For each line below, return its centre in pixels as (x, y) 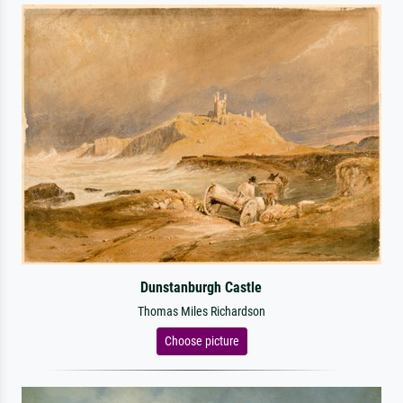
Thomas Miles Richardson (201, 312)
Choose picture (201, 341)
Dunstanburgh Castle (201, 287)
